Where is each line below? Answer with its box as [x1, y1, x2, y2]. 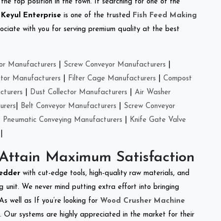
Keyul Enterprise [1, 11, 61, 19]
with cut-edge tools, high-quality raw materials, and [23, 169, 189, 177]
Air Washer [135, 88, 171, 96]
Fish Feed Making [133, 11, 197, 19]
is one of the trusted [61, 11, 133, 19]
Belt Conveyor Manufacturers [21, 102, 116, 110]
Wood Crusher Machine [100, 197, 185, 205]
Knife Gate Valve [130, 116, 186, 124]
